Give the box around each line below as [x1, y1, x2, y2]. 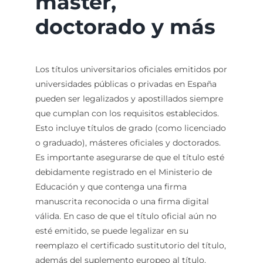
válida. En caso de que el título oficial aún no [35, 211, 217, 222]
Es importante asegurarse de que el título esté [35, 152, 224, 163]
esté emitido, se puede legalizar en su [35, 225, 188, 237]
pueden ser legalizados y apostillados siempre [35, 93, 223, 104]
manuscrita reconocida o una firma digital [35, 196, 209, 207]
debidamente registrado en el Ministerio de [35, 167, 212, 178]
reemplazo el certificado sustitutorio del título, [35, 240, 226, 251]
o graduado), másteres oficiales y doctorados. [35, 137, 221, 149]
